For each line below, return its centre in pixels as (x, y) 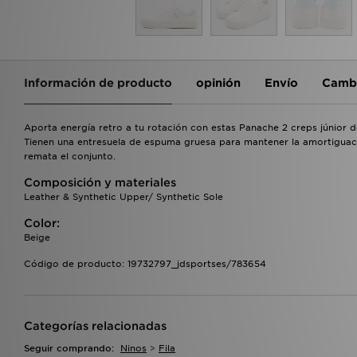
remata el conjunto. (70, 156)
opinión (218, 82)
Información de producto (98, 82)
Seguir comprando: (71, 348)
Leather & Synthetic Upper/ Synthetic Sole (124, 196)
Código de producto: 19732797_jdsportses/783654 (145, 263)
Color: (42, 223)
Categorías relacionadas (95, 326)
